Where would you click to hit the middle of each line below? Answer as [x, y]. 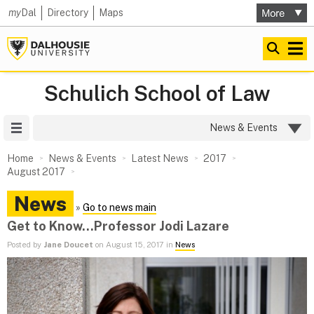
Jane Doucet [68, 245]
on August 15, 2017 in [134, 245]
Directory [68, 13]
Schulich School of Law [157, 93]
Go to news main [120, 207]
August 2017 [36, 172]
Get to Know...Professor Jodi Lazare [118, 226]
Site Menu [52, 128]
